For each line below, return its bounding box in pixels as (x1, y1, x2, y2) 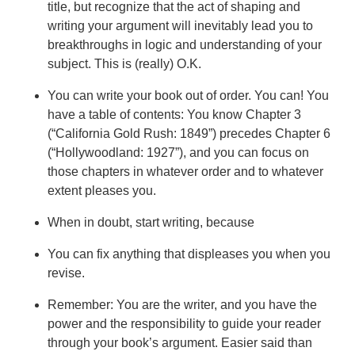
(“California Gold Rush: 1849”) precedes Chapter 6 (48, 127, 330, 140)
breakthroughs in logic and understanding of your (48, 38, 322, 52)
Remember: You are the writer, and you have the (48, 298, 317, 311)
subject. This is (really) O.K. (48, 57, 201, 71)
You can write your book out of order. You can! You (48, 89, 329, 102)
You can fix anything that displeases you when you (48, 247, 330, 261)
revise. (48, 266, 85, 280)
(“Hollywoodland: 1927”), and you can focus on (48, 146, 309, 159)
